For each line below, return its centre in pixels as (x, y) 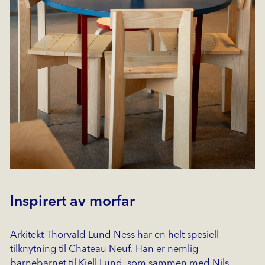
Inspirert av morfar (72, 202)
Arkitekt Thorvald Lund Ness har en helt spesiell (114, 235)
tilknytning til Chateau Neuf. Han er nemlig (104, 249)
